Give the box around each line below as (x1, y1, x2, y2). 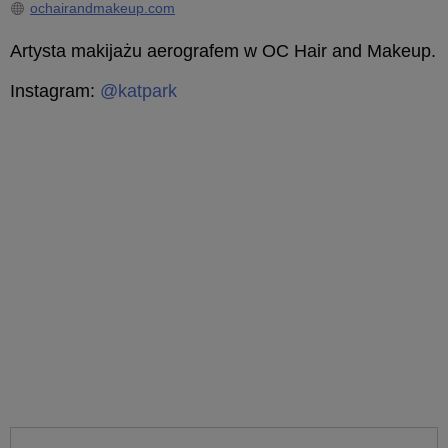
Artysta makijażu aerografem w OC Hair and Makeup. (10, 41, 436, 61)
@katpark (100, 81, 177, 101)
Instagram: (10, 81, 100, 101)
